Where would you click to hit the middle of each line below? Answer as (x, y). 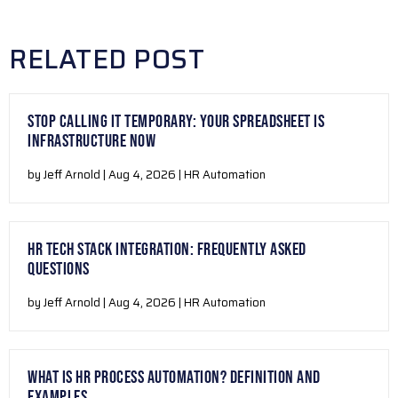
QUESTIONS (59, 270)
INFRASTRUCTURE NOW (92, 142)
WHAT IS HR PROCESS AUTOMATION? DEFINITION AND (174, 378)
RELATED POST (107, 60)
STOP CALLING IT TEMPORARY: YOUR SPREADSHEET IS (176, 122)
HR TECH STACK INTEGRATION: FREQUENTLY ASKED (167, 250)
